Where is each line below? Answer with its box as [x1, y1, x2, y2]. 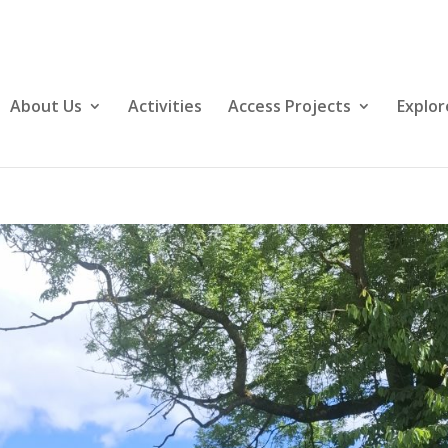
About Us [9, 95, 82, 117]
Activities [127, 95, 202, 117]
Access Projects [227, 95, 351, 117]
